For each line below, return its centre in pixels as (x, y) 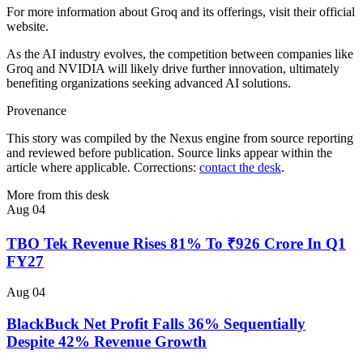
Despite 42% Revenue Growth (107, 341)
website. (28, 26)
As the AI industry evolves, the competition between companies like (180, 53)
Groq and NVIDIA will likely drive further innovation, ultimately (173, 68)
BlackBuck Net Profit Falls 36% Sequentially (156, 323)
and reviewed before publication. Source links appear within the (169, 152)
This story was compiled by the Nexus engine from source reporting (180, 138)
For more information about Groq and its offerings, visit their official (181, 11)
